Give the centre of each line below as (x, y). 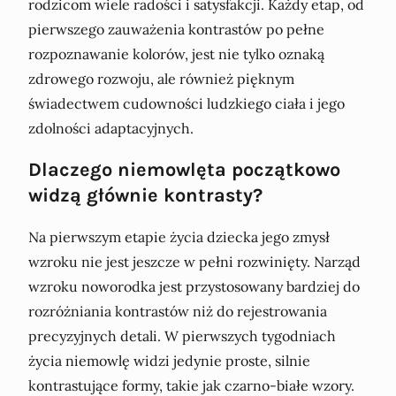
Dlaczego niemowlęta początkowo (184, 170)
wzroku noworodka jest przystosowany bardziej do (194, 286)
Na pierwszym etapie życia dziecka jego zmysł (179, 236)
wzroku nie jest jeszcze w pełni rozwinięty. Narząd (194, 261)
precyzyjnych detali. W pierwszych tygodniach (182, 335)
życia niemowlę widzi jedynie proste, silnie (169, 360)
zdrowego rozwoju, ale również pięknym (161, 79)
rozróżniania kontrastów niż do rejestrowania (178, 311)
